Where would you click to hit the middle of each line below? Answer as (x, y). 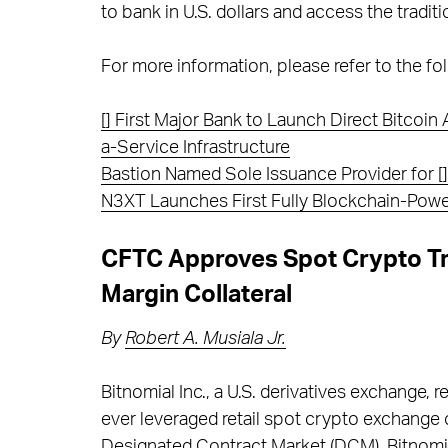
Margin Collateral (196, 294)
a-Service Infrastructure (195, 147)
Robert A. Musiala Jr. (205, 339)
